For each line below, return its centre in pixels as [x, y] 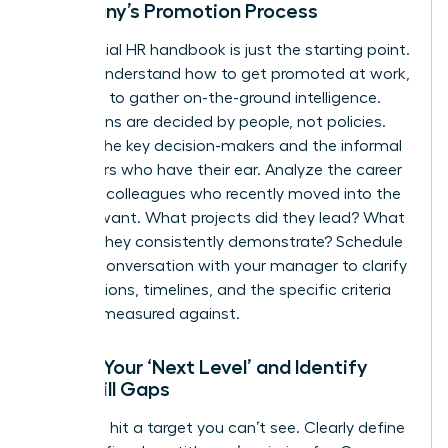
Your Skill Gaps [103, 388]
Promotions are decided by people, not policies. [211, 121]
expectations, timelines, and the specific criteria [214, 289]
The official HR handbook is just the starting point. [223, 49]
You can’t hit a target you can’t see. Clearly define [221, 427]
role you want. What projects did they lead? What [221, 217]
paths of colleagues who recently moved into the [219, 193]
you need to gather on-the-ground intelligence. [209, 97]
